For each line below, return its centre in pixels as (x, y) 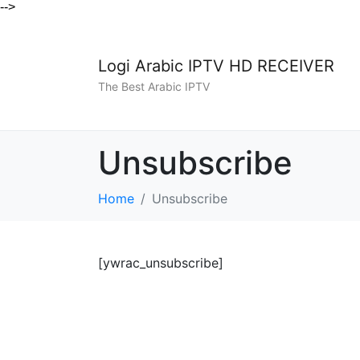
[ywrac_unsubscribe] (161, 263)
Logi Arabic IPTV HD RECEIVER (216, 65)
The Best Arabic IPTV (154, 87)
